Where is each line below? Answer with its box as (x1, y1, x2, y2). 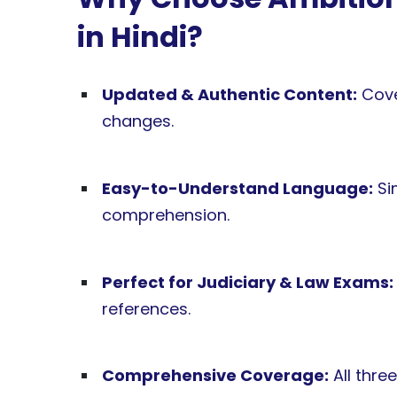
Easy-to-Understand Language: (102, 177, 373, 199)
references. (102, 297, 191, 320)
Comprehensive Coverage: (102, 364, 329, 387)
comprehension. (102, 204, 230, 226)
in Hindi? (77, 17, 203, 58)
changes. (102, 110, 174, 133)
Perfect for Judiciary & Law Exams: (102, 270, 393, 293)
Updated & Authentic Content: (102, 83, 357, 106)
